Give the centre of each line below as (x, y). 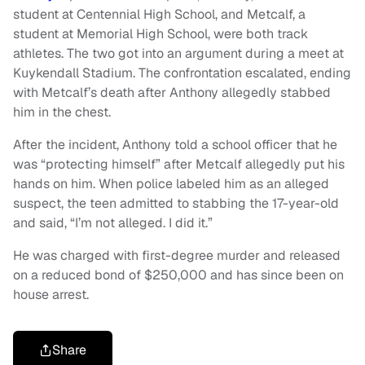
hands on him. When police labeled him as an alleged (171, 183)
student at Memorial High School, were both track (161, 33)
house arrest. (51, 294)
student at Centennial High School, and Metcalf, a (159, 14)
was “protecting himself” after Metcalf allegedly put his (179, 164)
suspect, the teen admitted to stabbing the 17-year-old (176, 203)
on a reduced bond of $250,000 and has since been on (178, 275)
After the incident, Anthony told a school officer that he (175, 144)
